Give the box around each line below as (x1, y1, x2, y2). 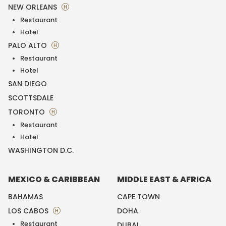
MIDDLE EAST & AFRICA (117, 174, 211, 185)
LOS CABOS (8, 206, 50, 216)
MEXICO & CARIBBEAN (8, 174, 100, 185)
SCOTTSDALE (8, 93, 53, 103)
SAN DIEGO (8, 79, 47, 89)
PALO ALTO (8, 40, 49, 50)
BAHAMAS (8, 192, 43, 202)
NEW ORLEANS (8, 2, 59, 12)
